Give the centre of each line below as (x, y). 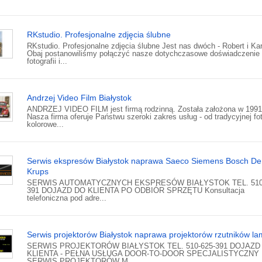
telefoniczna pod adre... (67, 198)
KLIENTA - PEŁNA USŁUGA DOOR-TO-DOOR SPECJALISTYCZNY (143, 254)
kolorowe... (45, 125)
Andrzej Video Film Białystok (79, 98)
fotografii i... (47, 61)
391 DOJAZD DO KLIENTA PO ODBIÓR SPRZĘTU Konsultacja (136, 191)
